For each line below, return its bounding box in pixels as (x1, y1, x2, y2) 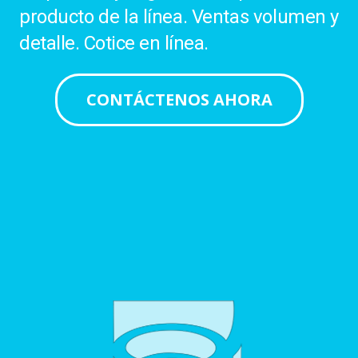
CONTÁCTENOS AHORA (86, 89, 272, 111)
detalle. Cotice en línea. (19, 32, 209, 55)
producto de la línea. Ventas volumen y (19, 6, 339, 29)
